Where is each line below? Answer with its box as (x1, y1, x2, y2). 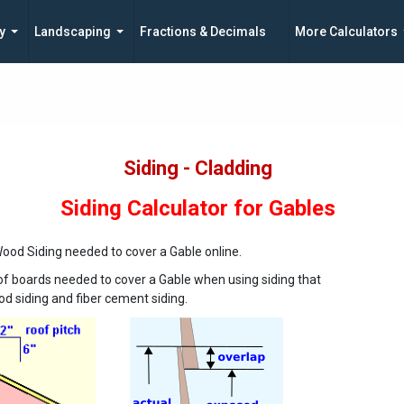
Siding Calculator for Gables (60, 196, 335, 221)
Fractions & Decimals (140, 24, 266, 39)
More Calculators (295, 24, 398, 39)
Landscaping (34, 24, 111, 39)
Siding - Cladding (123, 157, 272, 179)
